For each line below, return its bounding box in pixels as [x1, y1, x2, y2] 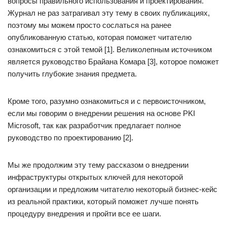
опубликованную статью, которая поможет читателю [8, 33, 192, 42]
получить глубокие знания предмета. [8, 69, 137, 78]
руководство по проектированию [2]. [8, 133, 133, 142]
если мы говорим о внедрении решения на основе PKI [8, 109, 195, 118]
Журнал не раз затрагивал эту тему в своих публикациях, [8, 9, 210, 17]
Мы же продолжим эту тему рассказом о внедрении [8, 161, 188, 169]
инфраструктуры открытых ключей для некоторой [8, 173, 183, 181]
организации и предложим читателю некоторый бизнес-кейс [8, 185, 217, 194]
